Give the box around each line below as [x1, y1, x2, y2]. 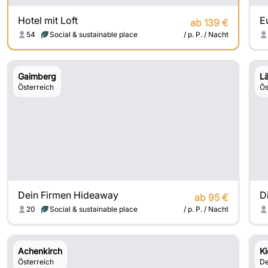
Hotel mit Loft [18, 14, 78, 26]
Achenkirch [18, 246, 62, 256]
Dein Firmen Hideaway [18, 189, 118, 201]
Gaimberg [18, 71, 56, 81]
